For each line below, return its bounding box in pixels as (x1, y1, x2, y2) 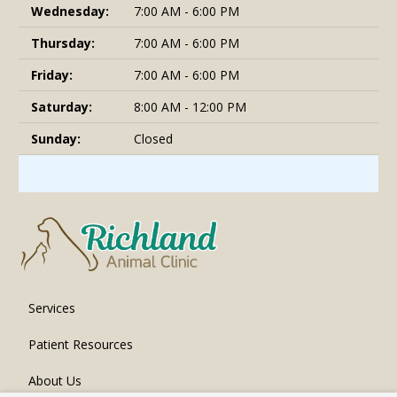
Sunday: (31, 130, 81, 148)
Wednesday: (31, 3, 109, 20)
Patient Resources (27, 335, 133, 353)
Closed (134, 130, 173, 148)
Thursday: (31, 35, 95, 52)
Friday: (31, 66, 73, 84)
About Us (27, 371, 82, 389)
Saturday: (31, 98, 92, 116)
